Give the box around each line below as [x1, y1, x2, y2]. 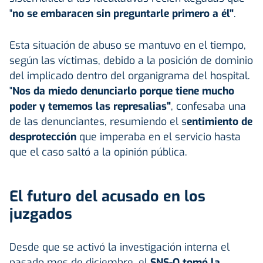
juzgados [9, 204, 72, 224]
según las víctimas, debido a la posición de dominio [9, 53, 253, 68]
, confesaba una [171, 99, 246, 113]
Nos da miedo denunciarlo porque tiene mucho [12, 83, 234, 98]
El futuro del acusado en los [9, 186, 205, 206]
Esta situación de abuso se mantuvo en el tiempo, [9, 38, 246, 52]
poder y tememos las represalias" [9, 99, 171, 113]
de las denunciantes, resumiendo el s [9, 114, 187, 129]
